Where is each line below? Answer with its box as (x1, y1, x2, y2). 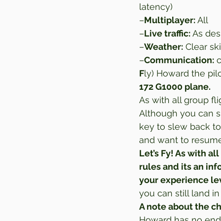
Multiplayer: (144, 15, 195, 26)
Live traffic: (144, 28, 190, 39)
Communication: (144, 55, 214, 66)
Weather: (144, 41, 183, 52)
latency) (139, 1, 175, 12)
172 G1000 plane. (139, 81, 213, 92)
